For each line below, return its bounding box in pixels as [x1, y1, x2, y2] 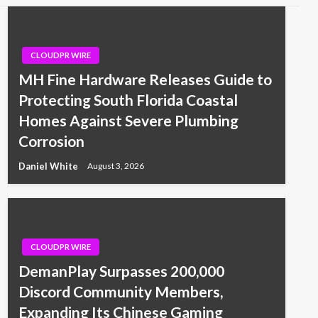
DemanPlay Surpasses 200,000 [18, 261, 224, 280]
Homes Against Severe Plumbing [18, 111, 238, 129]
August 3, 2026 [87, 160, 144, 172]
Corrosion [18, 131, 84, 150]
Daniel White [18, 160, 80, 172]
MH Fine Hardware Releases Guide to [18, 70, 272, 88]
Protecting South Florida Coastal [18, 90, 238, 109]
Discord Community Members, [18, 282, 223, 300]
